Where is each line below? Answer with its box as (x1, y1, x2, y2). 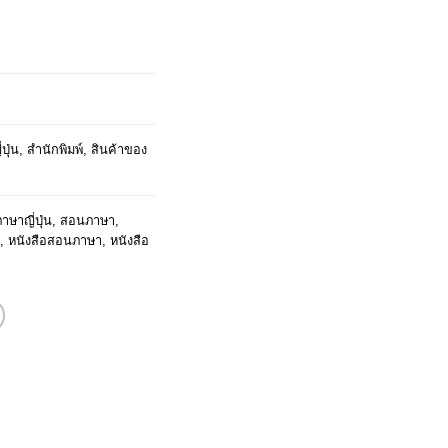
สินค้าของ (91, 141, 147, 157)
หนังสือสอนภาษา (8, 232, 102, 248)
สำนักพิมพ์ (27, 141, 83, 157)
